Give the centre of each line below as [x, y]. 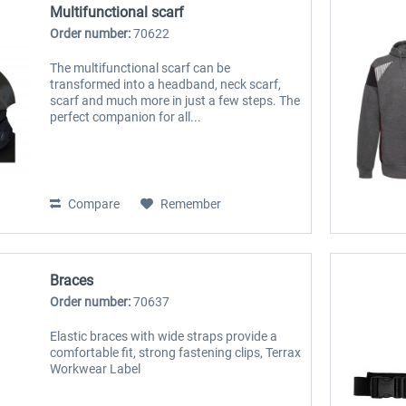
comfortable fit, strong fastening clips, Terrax [176, 352]
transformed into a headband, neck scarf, [166, 85]
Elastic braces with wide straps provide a [164, 336]
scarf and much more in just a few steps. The [175, 101]
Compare [93, 204]
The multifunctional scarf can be [140, 68]
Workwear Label [96, 368]
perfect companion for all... [126, 117]
